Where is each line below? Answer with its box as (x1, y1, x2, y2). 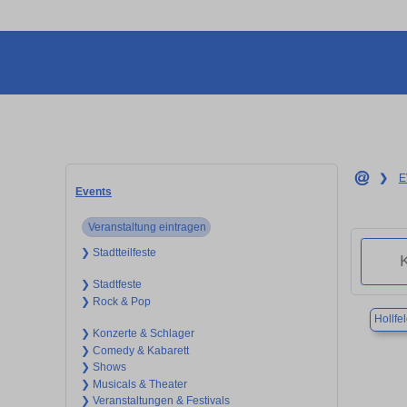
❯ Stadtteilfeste (80, 245, 156, 259)
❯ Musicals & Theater (80, 377, 187, 391)
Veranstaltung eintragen (87, 220, 206, 233)
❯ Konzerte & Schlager (80, 327, 194, 341)
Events (75, 184, 112, 198)
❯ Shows (80, 361, 126, 374)
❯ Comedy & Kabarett (80, 343, 189, 357)
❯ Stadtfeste (80, 278, 142, 292)
